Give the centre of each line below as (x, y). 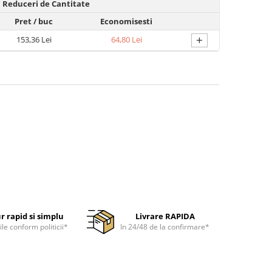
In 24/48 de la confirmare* (165, 227)
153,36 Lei (34, 39)
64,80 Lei (126, 39)
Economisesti (126, 21)
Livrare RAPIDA (165, 216)
